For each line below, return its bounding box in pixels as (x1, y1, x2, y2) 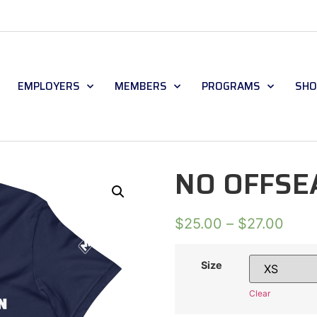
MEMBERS (115, 77, 167, 95)
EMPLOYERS (18, 77, 80, 95)
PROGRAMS (202, 77, 260, 95)
